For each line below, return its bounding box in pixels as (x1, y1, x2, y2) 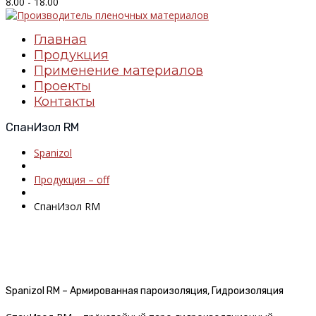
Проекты (34, 78, 91, 94)
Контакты (34, 93, 95, 109)
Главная (34, 31, 87, 47)
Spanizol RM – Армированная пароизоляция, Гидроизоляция (6, 285, 284, 298)
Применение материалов (34, 62, 203, 78)
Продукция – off (34, 172, 109, 186)
